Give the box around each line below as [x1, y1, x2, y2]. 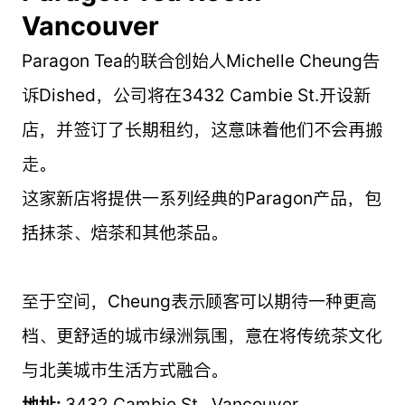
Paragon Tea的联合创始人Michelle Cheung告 [21, 49, 380, 71]
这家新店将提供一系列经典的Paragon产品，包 [21, 186, 381, 209]
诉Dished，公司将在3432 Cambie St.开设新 [21, 83, 371, 106]
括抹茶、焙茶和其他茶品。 [21, 221, 228, 243]
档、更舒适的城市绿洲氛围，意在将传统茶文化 [21, 324, 382, 346]
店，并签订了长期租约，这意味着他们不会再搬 [21, 118, 382, 140]
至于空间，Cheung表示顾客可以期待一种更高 [21, 289, 377, 312]
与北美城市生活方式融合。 [21, 358, 228, 381]
